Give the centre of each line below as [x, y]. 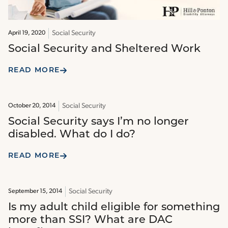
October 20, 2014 [32, 106]
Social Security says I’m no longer [98, 122]
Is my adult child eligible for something [114, 208]
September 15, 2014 [35, 192]
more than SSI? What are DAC [90, 220]
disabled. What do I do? [72, 135]
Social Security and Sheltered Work [104, 49]
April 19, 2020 [27, 33]
